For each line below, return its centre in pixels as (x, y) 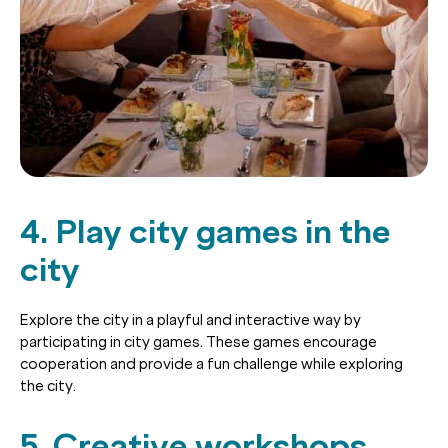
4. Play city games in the (205, 231)
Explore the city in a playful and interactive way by (190, 319)
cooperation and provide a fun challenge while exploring (211, 363)
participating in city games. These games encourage (198, 341)
